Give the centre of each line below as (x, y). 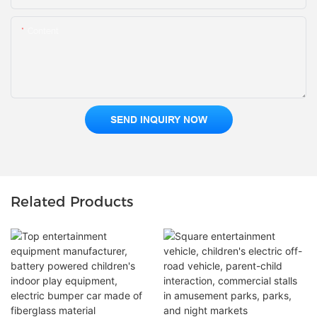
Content (43, 31)
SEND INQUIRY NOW (158, 120)
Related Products (72, 202)
